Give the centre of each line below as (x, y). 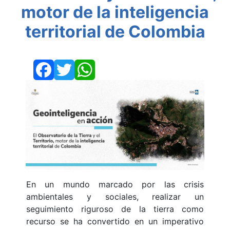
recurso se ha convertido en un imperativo (115, 222)
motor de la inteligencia (115, 12)
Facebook (73, 69)
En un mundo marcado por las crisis (115, 185)
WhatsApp (115, 69)
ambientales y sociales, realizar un (115, 197)
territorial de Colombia (115, 32)
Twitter (88, 69)
